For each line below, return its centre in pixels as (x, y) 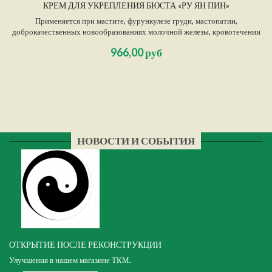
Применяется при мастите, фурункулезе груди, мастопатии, (136, 21)
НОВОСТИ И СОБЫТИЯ (136, 141)
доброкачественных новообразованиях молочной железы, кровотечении (136, 32)
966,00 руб (136, 53)
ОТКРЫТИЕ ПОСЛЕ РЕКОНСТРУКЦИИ (85, 245)
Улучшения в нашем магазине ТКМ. (70, 260)
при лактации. (136, 43)
